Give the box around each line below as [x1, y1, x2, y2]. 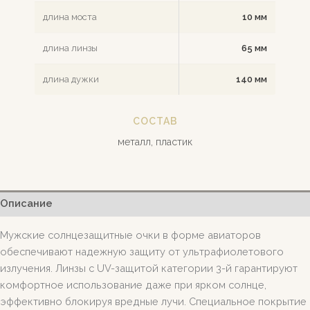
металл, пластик [118, 136, 192, 148]
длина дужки [43, 74, 99, 85]
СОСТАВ [132, 116, 178, 127]
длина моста [43, 12, 97, 23]
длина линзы [43, 43, 98, 54]
